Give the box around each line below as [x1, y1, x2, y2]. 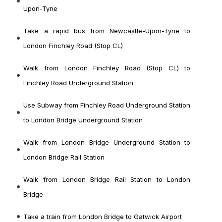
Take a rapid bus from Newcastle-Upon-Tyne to [23, 27, 191, 35]
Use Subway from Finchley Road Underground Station [23, 101, 191, 110]
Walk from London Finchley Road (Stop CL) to [23, 64, 191, 72]
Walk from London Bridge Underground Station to [23, 138, 191, 147]
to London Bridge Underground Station [23, 116, 143, 124]
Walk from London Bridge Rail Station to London [23, 175, 191, 184]
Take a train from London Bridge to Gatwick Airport [23, 213, 182, 221]
